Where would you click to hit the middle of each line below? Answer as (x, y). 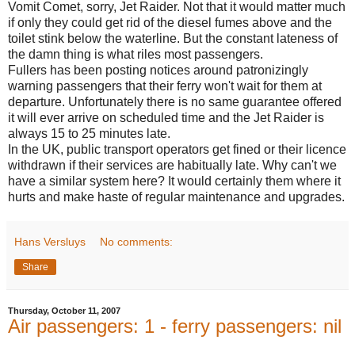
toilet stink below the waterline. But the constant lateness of (173, 38)
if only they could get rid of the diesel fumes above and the (170, 22)
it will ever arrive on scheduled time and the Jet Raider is (166, 117)
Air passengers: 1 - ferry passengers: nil (175, 326)
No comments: (137, 241)
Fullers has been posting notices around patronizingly (158, 70)
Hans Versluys (50, 241)
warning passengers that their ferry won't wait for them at (165, 86)
